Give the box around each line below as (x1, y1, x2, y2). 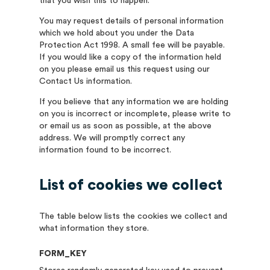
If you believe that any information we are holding (39, 98, 228, 106)
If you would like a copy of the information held (39, 53, 221, 61)
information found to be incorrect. (39, 146, 171, 154)
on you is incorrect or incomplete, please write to (39, 110, 231, 118)
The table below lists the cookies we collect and (39, 212, 227, 221)
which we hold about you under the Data (39, 29, 194, 37)
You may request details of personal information (39, 17, 224, 25)
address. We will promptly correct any (39, 134, 185, 142)
